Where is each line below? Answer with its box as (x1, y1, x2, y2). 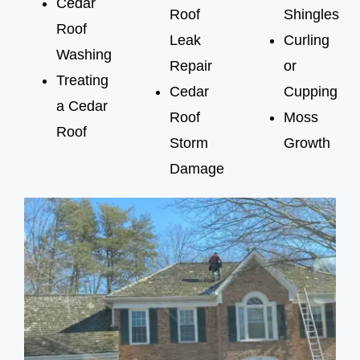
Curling (283, 31, 329, 48)
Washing (55, 46, 112, 63)
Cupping (283, 83, 337, 100)
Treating (55, 72, 108, 88)
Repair (170, 57, 213, 74)
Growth (283, 134, 330, 151)
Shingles (283, 6, 339, 22)
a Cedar (55, 97, 108, 114)
